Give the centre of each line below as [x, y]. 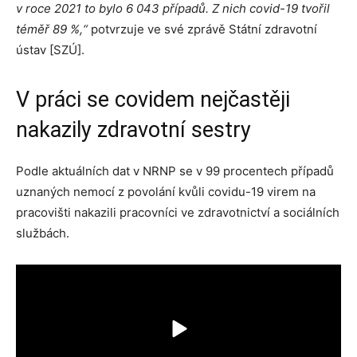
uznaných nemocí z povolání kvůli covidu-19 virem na [166, 192]
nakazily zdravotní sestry [133, 130]
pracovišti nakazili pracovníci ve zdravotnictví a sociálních [178, 212]
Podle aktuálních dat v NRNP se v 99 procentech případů [175, 171]
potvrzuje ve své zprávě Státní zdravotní [204, 29]
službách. [43, 233]
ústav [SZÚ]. [50, 50]
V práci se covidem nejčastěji [153, 100]
